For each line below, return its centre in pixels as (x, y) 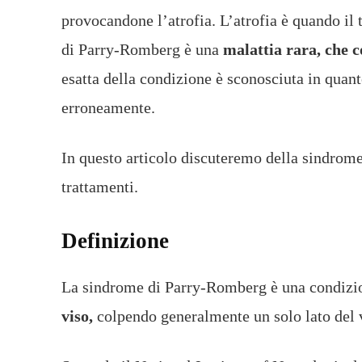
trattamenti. (100, 187)
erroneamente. (108, 108)
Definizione (115, 241)
